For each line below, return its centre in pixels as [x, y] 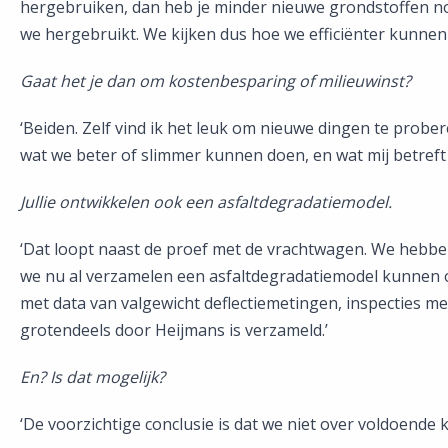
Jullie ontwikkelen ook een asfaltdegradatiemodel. [206, 201]
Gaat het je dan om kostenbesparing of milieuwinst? [215, 80]
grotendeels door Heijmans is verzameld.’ [174, 329]
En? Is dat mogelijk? [92, 376]
